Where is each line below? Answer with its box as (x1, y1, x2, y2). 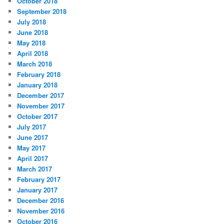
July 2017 (17, 122, 46, 132)
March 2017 (17, 164, 52, 174)
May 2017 (17, 143, 46, 153)
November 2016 (17, 206, 65, 216)
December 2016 (17, 195, 64, 205)
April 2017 (17, 153, 48, 163)
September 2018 (17, 6, 67, 16)
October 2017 (17, 111, 58, 121)
